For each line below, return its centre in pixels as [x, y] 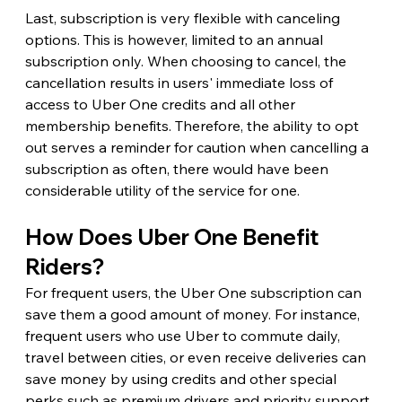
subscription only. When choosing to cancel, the [187, 61]
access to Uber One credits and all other [162, 104]
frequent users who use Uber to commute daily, [184, 335]
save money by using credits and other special [182, 378]
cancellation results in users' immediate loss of [180, 82]
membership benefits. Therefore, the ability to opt [193, 125]
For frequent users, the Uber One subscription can [195, 292]
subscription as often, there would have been [178, 168]
